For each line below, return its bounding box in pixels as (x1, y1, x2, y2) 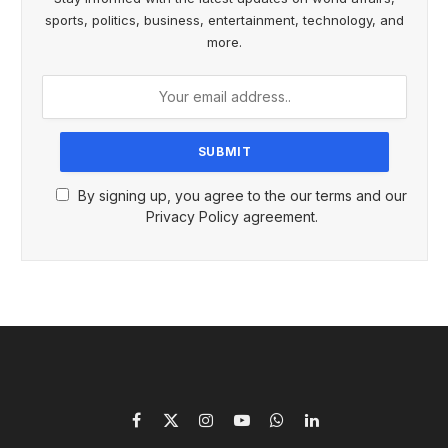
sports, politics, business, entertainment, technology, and (45, 11, 404, 28)
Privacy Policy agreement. (145, 207, 318, 225)
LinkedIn (310, 420, 366, 438)
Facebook (134, 420, 203, 438)
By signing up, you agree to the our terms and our (78, 186, 407, 204)
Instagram (204, 420, 268, 438)
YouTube (240, 420, 300, 438)
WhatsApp (275, 420, 344, 438)
